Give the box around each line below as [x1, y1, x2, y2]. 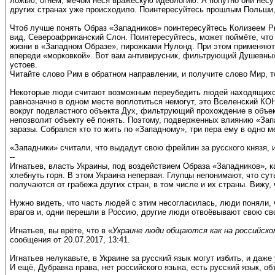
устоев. [10, 60, 37, 70]
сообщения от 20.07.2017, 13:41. [10, 235, 130, 245]
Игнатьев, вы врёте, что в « [10, 226, 112, 236]
